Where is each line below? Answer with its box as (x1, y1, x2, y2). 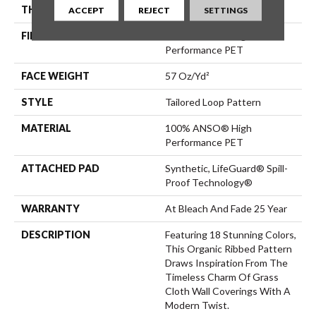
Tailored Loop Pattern (165, 95, 261, 108)
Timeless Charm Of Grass (165, 270, 279, 283)
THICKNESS (21, 3, 79, 16)
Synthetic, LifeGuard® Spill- (165, 162, 288, 174)
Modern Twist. (165, 298, 229, 311)
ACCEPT (68, 4, 104, 15)
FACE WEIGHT (21, 69, 90, 82)
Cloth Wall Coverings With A (165, 284, 291, 297)
